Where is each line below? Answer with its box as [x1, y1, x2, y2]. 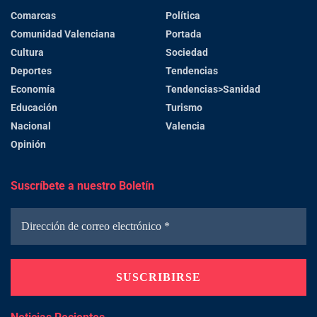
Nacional [11, 120, 51, 132]
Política [166, 9, 200, 21]
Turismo [166, 101, 202, 113]
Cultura [11, 46, 44, 58]
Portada [166, 28, 202, 40]
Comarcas [11, 9, 56, 21]
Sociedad [166, 46, 208, 58]
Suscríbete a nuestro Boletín [11, 178, 154, 192]
